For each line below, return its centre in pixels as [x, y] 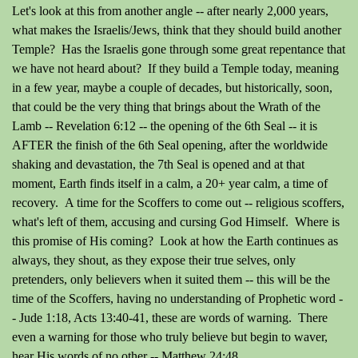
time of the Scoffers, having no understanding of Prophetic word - [177, 298]
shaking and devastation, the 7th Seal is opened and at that [158, 164]
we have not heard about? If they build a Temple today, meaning [175, 68]
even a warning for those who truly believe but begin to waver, [170, 337]
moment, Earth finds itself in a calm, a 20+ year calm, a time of [170, 183]
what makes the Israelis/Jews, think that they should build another [177, 30]
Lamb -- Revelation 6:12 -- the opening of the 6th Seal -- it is [165, 126]
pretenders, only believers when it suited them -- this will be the [171, 279]
